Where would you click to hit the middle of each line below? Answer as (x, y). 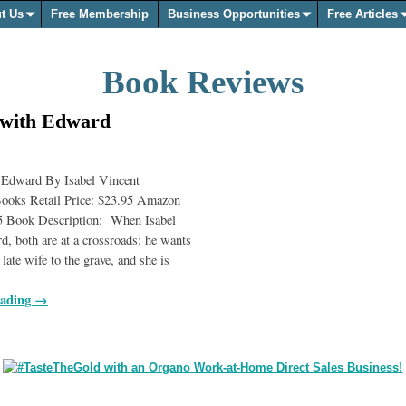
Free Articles (362, 14)
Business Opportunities (233, 14)
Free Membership (100, 14)
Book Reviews (203, 82)
